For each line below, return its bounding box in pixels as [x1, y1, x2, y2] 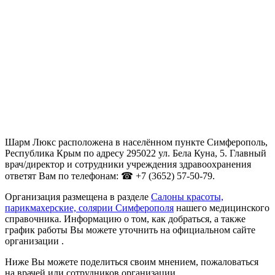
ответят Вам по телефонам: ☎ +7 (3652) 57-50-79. [5, 171, 215, 182]
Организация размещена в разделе [5, 192, 151, 203]
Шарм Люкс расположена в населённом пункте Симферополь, [5, 137, 268, 148]
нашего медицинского [174, 203, 269, 214]
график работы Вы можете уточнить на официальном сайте [5, 225, 255, 236]
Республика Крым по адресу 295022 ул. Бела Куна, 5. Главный [5, 148, 266, 159]
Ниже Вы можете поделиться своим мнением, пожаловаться [5, 257, 258, 268]
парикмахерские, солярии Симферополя [5, 203, 174, 214]
